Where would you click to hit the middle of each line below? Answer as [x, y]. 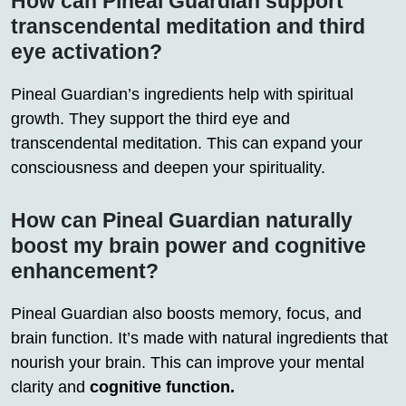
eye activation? [87, 52]
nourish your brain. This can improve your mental [188, 363]
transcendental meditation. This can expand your [187, 144]
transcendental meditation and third [188, 27]
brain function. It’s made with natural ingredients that [199, 338]
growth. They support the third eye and [150, 119]
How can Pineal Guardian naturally [182, 221]
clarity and [50, 387]
